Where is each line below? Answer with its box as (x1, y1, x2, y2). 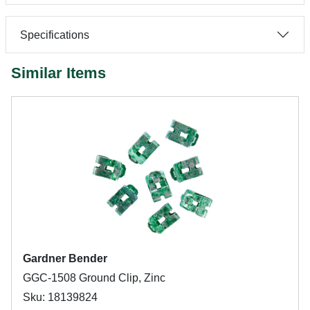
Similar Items (11, 64, 106, 82)
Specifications (20, 28, 89, 41)
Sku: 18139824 (23, 291, 98, 303)
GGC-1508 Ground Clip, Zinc (23, 272, 165, 284)
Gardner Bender (23, 253, 107, 264)
